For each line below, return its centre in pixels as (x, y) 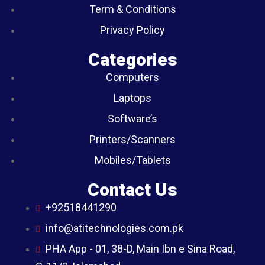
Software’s (132, 118)
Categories (132, 59)
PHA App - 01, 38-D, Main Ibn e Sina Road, (140, 248)
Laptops (132, 98)
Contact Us (132, 189)
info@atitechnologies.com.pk (114, 228)
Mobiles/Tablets (132, 160)
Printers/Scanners (132, 139)
